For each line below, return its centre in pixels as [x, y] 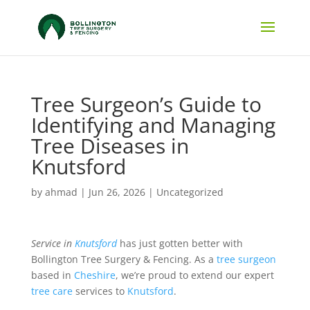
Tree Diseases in [110, 146]
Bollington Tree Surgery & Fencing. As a [124, 259]
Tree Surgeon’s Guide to [146, 104]
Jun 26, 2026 [117, 192]
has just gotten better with [180, 243]
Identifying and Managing [153, 125]
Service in [53, 243]
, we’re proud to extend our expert [194, 275]
